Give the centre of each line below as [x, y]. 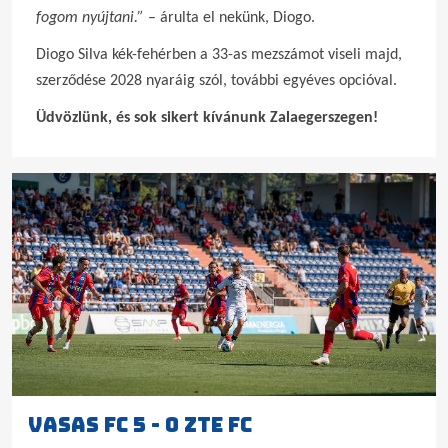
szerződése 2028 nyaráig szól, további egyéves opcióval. [216, 81]
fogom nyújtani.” [92, 18]
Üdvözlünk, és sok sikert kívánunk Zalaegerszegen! [207, 118]
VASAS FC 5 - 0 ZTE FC [140, 424]
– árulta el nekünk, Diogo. [231, 18]
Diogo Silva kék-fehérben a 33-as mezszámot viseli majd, [219, 55]
